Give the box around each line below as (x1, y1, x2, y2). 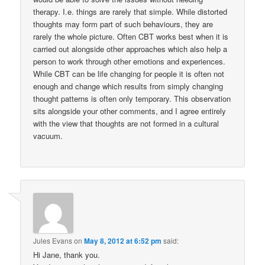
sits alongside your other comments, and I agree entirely (33, 105, 227, 117)
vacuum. (33, 130, 63, 141)
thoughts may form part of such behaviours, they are (33, 18, 214, 30)
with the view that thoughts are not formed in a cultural (33, 117, 219, 129)
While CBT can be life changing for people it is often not (33, 67, 225, 79)
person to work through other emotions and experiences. (33, 55, 226, 67)
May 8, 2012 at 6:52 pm (84, 235, 162, 247)
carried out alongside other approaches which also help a (33, 43, 228, 54)
